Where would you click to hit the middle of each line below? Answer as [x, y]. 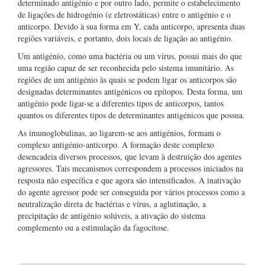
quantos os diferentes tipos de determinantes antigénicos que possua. [131, 115]
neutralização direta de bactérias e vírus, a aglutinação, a [112, 204]
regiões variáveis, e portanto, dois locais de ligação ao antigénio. [125, 38]
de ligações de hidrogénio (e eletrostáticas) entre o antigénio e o [124, 14]
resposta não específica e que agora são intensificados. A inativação [129, 180]
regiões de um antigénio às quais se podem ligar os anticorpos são [127, 80]
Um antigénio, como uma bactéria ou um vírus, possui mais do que [130, 56]
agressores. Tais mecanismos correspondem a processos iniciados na [130, 168]
